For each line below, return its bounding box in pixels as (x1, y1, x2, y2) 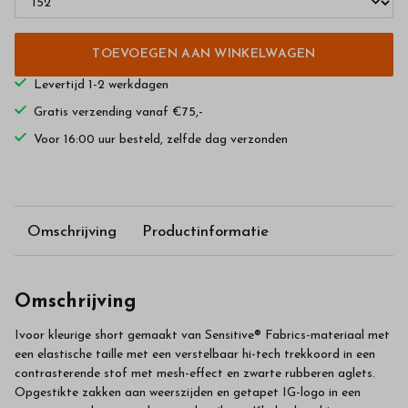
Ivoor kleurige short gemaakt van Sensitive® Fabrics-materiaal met (15, 329, 390, 343)
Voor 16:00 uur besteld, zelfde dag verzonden (34, 133, 288, 148)
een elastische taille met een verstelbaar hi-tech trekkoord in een (15, 348, 375, 362)
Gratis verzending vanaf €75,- (34, 106, 203, 120)
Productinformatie (142, 223, 269, 240)
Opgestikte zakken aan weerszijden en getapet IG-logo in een (15, 386, 361, 401)
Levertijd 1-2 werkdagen (34, 78, 168, 93)
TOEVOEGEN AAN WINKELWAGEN (92, 47, 316, 62)
